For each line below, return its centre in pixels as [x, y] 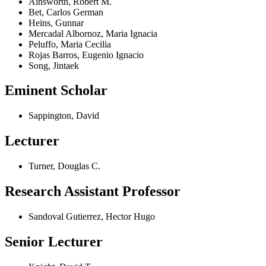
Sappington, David [64, 116]
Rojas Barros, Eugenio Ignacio [86, 55]
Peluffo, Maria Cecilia [70, 44]
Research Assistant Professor [93, 191]
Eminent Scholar [56, 91]
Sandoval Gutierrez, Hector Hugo [92, 216]
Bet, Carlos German [66, 12]
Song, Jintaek [54, 65]
